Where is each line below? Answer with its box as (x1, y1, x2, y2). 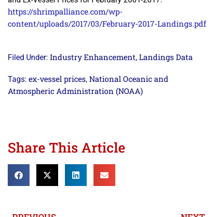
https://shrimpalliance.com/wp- (8, 6, 123, 16)
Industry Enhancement (50, 51, 136, 62)
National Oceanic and (89, 73, 169, 84)
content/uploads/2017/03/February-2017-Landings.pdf (8, 18, 206, 29)
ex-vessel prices (29, 73, 86, 84)
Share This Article (8, 138, 125, 156)
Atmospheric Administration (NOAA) (8, 85, 143, 96)
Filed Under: (8, 52, 48, 62)
